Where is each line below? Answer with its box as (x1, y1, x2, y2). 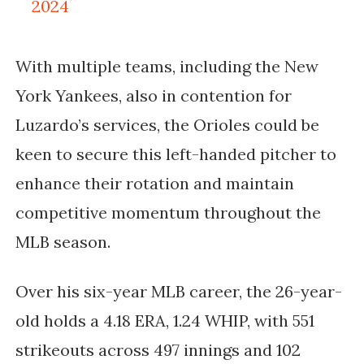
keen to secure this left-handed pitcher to (15, 144, 336, 165)
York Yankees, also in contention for (15, 85, 292, 106)
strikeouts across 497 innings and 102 (15, 340, 301, 361)
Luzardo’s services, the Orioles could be (15, 115, 319, 136)
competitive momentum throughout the (15, 202, 321, 223)
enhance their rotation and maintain (15, 173, 294, 194)
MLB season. (15, 232, 110, 253)
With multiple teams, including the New (15, 56, 318, 77)
